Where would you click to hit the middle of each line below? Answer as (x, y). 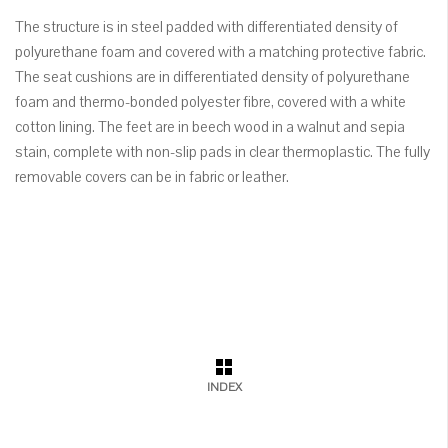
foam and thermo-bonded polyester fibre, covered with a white (210, 102)
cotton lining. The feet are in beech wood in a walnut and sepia (210, 127)
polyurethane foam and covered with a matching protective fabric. (220, 52)
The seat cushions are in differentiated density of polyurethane (212, 77)
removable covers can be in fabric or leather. (152, 177)
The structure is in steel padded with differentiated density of (206, 27)
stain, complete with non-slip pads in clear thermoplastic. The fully (222, 152)
